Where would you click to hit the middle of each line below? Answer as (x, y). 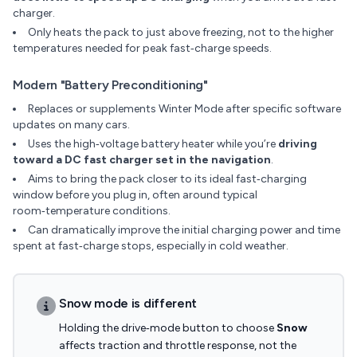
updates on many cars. (71, 125)
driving (298, 144)
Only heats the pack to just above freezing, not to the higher (181, 32)
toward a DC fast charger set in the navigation (142, 160)
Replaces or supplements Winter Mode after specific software (184, 109)
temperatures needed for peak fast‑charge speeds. (142, 48)
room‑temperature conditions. (92, 211)
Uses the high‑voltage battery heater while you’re (153, 144)
